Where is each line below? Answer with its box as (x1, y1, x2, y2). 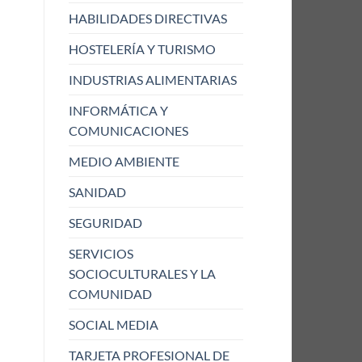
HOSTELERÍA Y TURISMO (68, 41, 216, 57)
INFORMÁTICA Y (68, 103, 168, 119)
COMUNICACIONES (68, 123, 188, 139)
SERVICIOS (68, 246, 133, 262)
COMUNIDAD (68, 286, 152, 302)
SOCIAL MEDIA (68, 317, 158, 333)
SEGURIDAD (68, 215, 142, 231)
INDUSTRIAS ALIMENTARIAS (68, 72, 237, 88)
